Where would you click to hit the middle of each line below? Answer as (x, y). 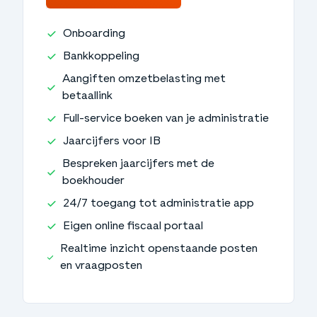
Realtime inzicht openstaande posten (158, 249)
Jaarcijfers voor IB (112, 141)
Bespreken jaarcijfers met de (139, 164)
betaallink (88, 96)
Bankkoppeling (102, 56)
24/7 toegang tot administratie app (159, 203)
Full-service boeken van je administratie (166, 119)
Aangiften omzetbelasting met (144, 79)
